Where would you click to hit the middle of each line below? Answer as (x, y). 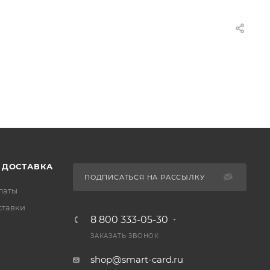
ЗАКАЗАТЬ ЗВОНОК (124, 236)
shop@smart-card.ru (137, 260)
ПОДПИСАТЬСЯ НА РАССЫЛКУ (144, 177)
